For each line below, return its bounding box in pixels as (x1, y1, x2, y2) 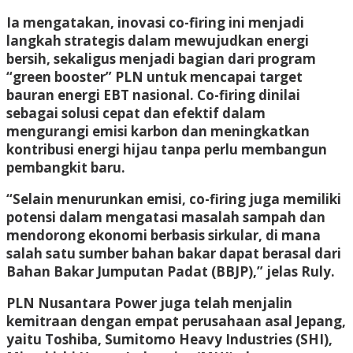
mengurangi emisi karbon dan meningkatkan (6, 121, 310, 140)
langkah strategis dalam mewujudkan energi (6, 31, 309, 50)
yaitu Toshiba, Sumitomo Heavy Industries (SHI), (6, 329, 333, 348)
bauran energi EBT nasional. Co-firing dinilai (6, 85, 300, 104)
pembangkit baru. (6, 158, 125, 176)
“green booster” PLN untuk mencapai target (6, 67, 303, 86)
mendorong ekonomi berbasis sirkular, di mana (6, 225, 321, 244)
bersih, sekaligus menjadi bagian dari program (6, 49, 316, 68)
